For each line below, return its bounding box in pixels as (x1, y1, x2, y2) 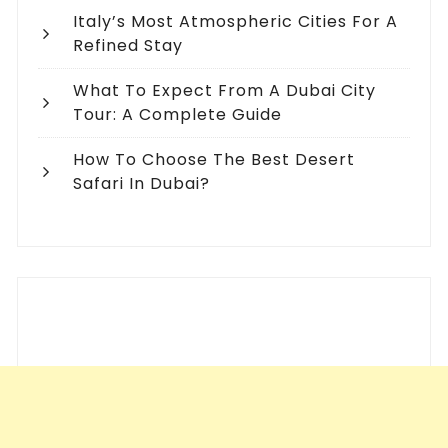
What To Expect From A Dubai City (73, 79, 377, 103)
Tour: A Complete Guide (73, 103, 283, 127)
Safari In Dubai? (73, 172, 211, 196)
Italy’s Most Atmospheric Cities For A (73, 10, 399, 34)
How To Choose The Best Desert (73, 148, 356, 172)
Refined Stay (73, 34, 184, 58)
